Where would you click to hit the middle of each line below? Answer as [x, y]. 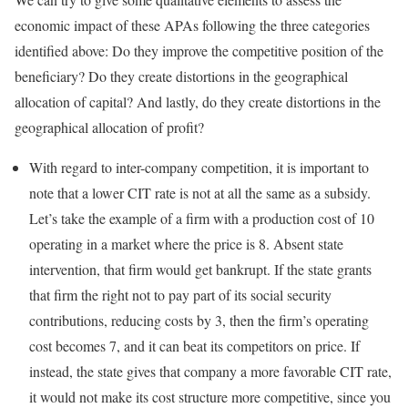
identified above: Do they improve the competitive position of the [199, 51]
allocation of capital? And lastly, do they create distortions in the [198, 102]
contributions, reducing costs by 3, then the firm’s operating [199, 321]
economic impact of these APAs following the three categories [192, 25]
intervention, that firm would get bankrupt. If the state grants [200, 270]
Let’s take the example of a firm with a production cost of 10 [202, 219]
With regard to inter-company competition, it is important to [199, 168]
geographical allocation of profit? [109, 127]
